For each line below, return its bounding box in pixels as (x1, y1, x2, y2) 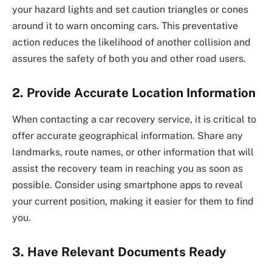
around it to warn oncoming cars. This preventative (12, 20, 238, 32)
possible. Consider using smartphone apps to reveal (12, 179, 243, 191)
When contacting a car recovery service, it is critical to (12, 114, 256, 126)
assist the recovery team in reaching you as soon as (12, 163, 243, 175)
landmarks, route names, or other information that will (12, 146, 254, 158)
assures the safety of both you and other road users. (12, 53, 246, 65)
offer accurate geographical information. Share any (12, 130, 243, 142)
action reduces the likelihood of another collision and (12, 36, 251, 49)
